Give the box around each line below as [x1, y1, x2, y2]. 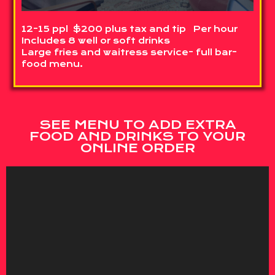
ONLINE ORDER [80, 140, 195, 155]
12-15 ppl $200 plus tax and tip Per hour [21, 24, 238, 34]
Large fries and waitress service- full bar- [21, 47, 238, 58]
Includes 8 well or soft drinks [21, 36, 171, 46]
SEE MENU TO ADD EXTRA [39, 117, 236, 132]
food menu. [21, 59, 83, 69]
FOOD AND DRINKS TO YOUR [29, 128, 246, 144]
